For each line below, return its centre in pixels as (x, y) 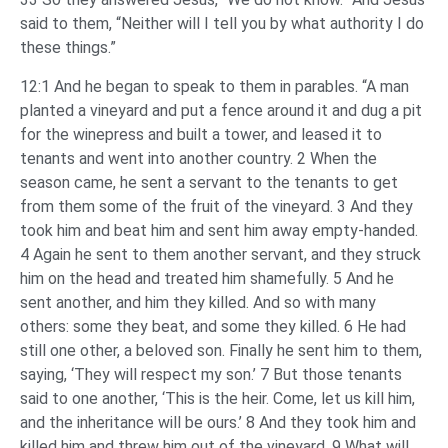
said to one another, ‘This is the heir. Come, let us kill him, (217, 398)
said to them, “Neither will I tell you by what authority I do (222, 24)
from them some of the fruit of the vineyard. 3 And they (216, 206)
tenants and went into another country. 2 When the (198, 158)
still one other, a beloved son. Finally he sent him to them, (221, 350)
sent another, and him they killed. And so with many (198, 302)
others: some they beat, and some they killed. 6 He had (213, 326)
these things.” (70, 48)
